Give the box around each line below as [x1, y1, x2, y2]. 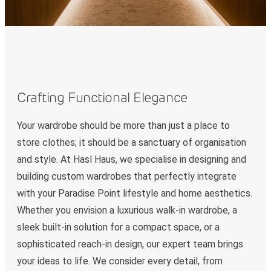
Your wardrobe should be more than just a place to [17, 120, 230, 132]
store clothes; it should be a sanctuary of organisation [17, 137, 246, 149]
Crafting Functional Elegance [17, 90, 188, 106]
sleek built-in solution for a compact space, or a [17, 221, 220, 233]
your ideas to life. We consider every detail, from [17, 255, 223, 267]
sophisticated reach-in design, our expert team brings [17, 238, 243, 250]
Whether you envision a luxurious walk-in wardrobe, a [17, 204, 237, 217]
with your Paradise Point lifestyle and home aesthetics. [17, 188, 252, 200]
